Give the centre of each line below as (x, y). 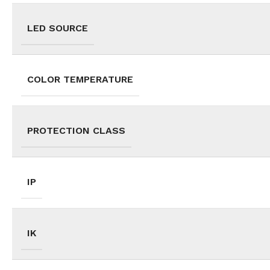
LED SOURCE (58, 28)
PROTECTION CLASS (76, 131)
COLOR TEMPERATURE (80, 80)
